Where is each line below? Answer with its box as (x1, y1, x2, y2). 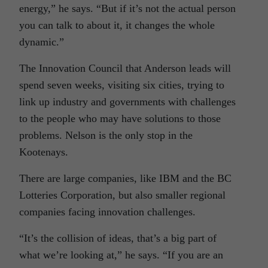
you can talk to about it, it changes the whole (19, 19, 215, 32)
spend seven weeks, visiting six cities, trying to (19, 79, 224, 92)
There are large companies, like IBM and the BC (19, 172, 232, 185)
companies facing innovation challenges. (19, 206, 196, 218)
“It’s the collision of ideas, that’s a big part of (19, 232, 217, 245)
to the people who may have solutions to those (19, 112, 221, 125)
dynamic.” (19, 36, 64, 48)
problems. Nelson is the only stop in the (19, 129, 193, 142)
